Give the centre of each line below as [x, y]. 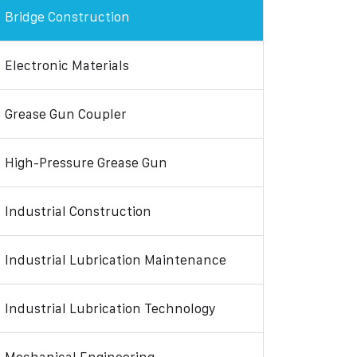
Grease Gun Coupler [66, 114]
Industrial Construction [78, 211]
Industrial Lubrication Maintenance [116, 260]
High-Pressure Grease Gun [86, 163]
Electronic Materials [67, 65]
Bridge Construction [67, 17]
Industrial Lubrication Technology [110, 308]
